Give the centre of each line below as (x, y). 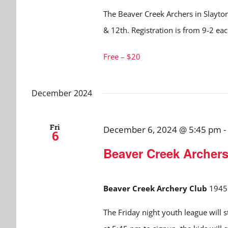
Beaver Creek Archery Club (156, 189)
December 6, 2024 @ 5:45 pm (162, 130)
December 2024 (62, 93)
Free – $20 (122, 57)
